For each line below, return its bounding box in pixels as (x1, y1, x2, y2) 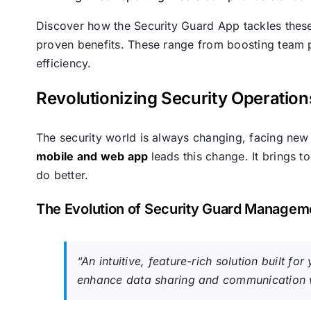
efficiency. (35, 56, 92, 70)
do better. (35, 167, 89, 182)
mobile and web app (35, 149, 151, 163)
